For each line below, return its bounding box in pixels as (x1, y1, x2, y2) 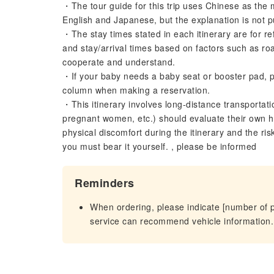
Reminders (75, 175, 135, 191)
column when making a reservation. (62, 84, 210, 96)
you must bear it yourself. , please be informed (62, 140, 257, 152)
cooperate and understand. (62, 56, 176, 68)
